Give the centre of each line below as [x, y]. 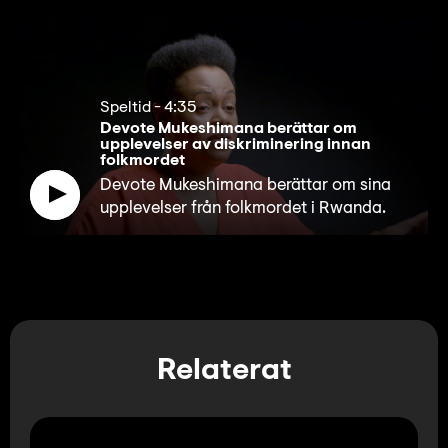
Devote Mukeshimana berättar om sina [245, 185]
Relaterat [224, 371]
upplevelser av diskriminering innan [235, 144]
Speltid [125, 107]
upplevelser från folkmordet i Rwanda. [243, 208]
